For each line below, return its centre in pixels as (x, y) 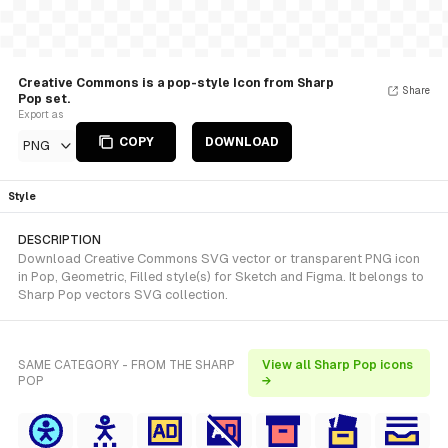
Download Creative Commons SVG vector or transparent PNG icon (219, 258)
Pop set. (44, 99)
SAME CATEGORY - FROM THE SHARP (126, 365)
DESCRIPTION (59, 240)
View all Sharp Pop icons (338, 365)
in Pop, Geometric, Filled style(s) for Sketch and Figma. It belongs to (221, 276)
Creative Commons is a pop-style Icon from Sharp (176, 83)
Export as (40, 114)
